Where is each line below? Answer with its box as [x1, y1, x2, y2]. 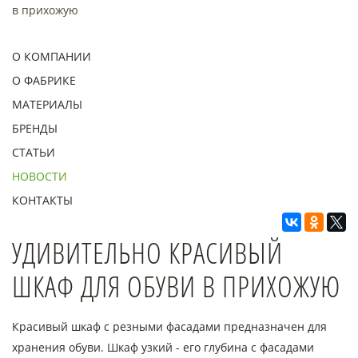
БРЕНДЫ [12, 121, 58, 136]
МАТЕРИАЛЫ [12, 97, 82, 112]
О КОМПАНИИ [12, 49, 91, 64]
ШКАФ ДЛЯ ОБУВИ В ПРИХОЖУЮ [12, 267, 340, 306]
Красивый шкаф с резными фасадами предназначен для [12, 319, 327, 334]
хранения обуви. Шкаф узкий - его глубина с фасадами [12, 340, 314, 355]
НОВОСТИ [12, 169, 67, 184]
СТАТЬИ [12, 145, 55, 160]
